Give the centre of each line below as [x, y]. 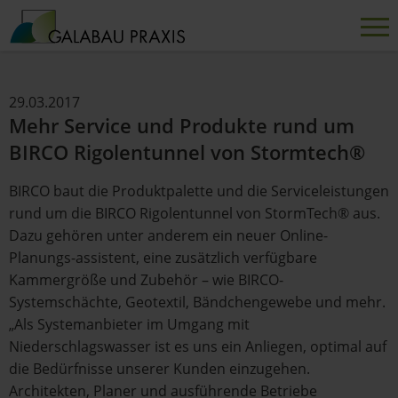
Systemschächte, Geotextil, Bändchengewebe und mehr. [197, 302]
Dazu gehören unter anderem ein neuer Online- [168, 235]
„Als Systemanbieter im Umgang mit [129, 324]
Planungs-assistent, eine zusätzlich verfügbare [163, 258]
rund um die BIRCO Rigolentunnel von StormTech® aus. [195, 213]
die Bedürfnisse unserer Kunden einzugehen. [159, 369]
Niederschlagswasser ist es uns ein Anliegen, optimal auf [198, 346]
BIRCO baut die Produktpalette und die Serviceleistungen [199, 191]
